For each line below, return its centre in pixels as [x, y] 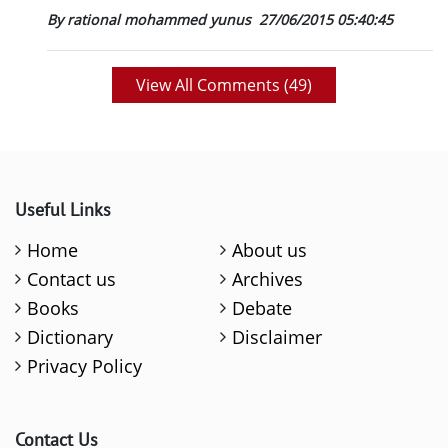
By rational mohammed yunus [151, 20]
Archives [268, 279]
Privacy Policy [85, 366]
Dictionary [70, 337]
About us [270, 250]
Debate [262, 308]
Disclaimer [277, 337]
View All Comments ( [212, 85]
